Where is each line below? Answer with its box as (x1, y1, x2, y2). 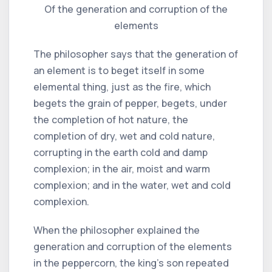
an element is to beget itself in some (33, 63, 205, 77)
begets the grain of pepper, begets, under (33, 96, 227, 110)
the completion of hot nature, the (33, 112, 188, 126)
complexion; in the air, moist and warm (33, 161, 210, 175)
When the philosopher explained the (33, 223, 200, 237)
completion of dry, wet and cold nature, (33, 129, 215, 143)
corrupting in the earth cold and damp (33, 145, 208, 159)
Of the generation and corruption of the (44, 2, 228, 16)
